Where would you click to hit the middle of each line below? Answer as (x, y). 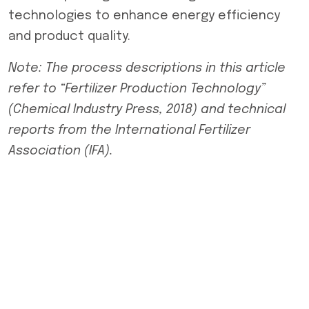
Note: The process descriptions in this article (147, 68)
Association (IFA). (60, 151)
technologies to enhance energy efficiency (144, 16)
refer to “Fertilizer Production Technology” (137, 89)
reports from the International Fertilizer (129, 130)
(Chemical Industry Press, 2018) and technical (147, 110)
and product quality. (69, 37)
